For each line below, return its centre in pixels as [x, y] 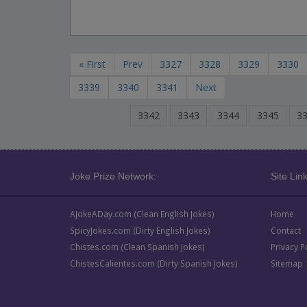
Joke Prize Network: [113, 176]
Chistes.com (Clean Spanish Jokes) [137, 247]
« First [92, 64]
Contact [285, 230]
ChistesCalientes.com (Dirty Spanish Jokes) [154, 263]
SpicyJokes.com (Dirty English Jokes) [140, 230]
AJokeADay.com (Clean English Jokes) [142, 214]
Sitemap [286, 263]
